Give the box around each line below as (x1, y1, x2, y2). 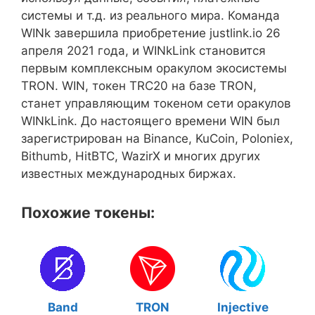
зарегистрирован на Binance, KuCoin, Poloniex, (21, 131, 293, 146)
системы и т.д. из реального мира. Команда (21, 8, 280, 22)
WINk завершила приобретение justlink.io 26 (21, 26, 281, 40)
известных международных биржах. (21, 167, 236, 181)
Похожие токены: (21, 203, 155, 221)
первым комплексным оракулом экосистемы (21, 61, 287, 75)
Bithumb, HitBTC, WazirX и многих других (21, 149, 260, 163)
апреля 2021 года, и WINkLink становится (21, 44, 266, 58)
